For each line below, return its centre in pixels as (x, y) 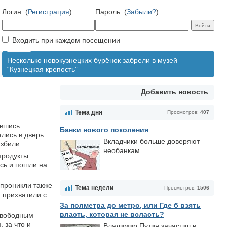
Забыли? (141, 12)
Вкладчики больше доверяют (152, 141)
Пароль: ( (111, 12)
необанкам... (125, 150)
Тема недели (94, 188)
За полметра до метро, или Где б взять (130, 205)
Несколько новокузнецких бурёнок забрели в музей (92, 60)
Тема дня (89, 112)
